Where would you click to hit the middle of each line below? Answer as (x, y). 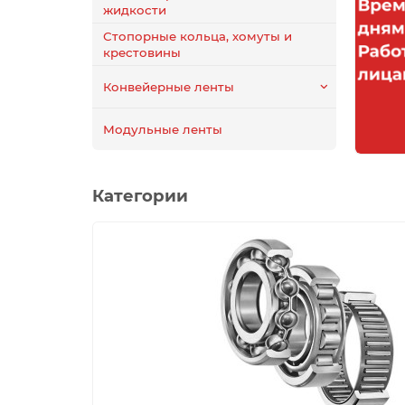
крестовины (142, 52)
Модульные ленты (163, 129)
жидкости (135, 9)
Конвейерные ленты (169, 86)
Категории (140, 195)
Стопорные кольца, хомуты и (198, 36)
